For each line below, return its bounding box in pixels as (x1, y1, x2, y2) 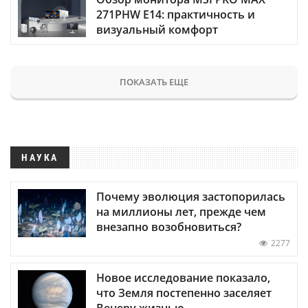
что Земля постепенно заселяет (96, 285, 272, 300)
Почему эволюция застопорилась (96, 188, 285, 204)
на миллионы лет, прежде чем (96, 203, 266, 219)
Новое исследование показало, (96, 269, 270, 285)
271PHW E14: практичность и (96, 6, 255, 22)
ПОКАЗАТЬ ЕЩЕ (120, 75, 188, 88)
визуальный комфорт (96, 21, 218, 37)
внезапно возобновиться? (96, 219, 241, 234)
